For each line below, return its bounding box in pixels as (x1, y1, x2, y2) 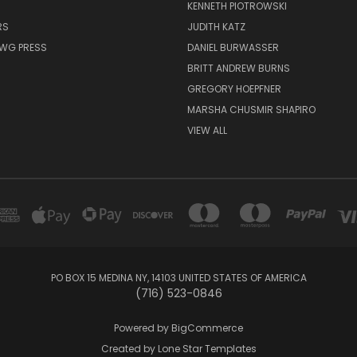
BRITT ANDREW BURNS (186, 61, 290, 75)
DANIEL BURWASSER (186, 40, 279, 54)
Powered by (114, 320, 171, 335)
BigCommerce (171, 320, 243, 335)
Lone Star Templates (157, 341, 257, 355)
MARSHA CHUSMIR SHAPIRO (186, 102, 316, 116)
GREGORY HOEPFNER (186, 81, 281, 96)
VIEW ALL (186, 123, 227, 137)
